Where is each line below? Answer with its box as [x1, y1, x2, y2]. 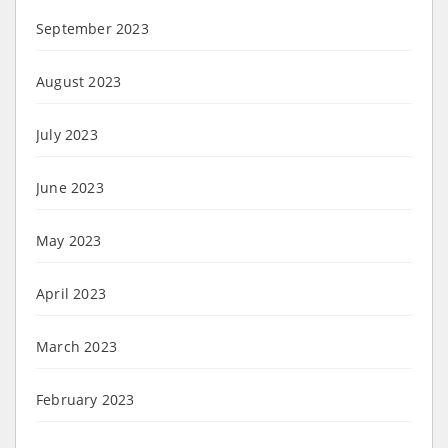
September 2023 [36, 18, 149, 38]
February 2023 [36, 389, 135, 409]
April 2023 [36, 283, 106, 303]
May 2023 [36, 230, 102, 250]
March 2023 [36, 336, 117, 356]
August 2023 [36, 71, 122, 91]
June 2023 [36, 177, 104, 197]
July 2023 [36, 124, 98, 144]
